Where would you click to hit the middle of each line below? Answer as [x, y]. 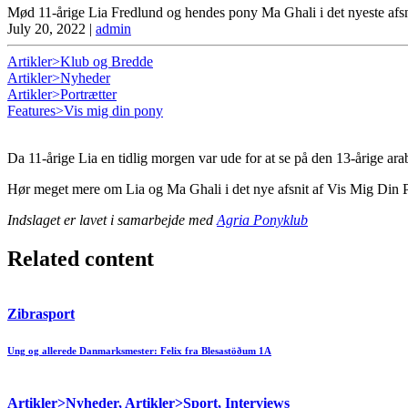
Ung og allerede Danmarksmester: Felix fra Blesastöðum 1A [139, 350]
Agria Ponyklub [262, 219]
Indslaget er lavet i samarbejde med [112, 219]
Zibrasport [41, 313]
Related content [81, 258]
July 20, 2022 [46, 28]
